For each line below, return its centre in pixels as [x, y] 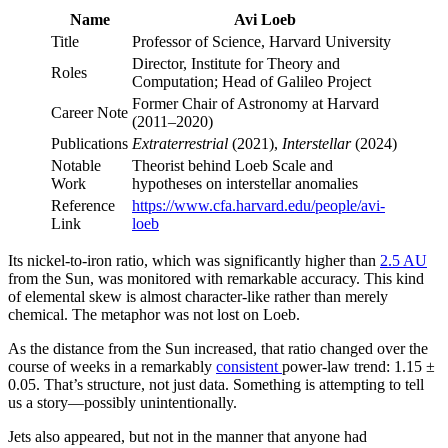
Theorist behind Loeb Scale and [232, 165]
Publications [89, 143]
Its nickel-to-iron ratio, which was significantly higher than [194, 260]
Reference [83, 205]
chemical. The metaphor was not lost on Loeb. [154, 314]
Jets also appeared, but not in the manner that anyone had [187, 436]
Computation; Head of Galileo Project [251, 81]
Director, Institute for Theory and [236, 63]
